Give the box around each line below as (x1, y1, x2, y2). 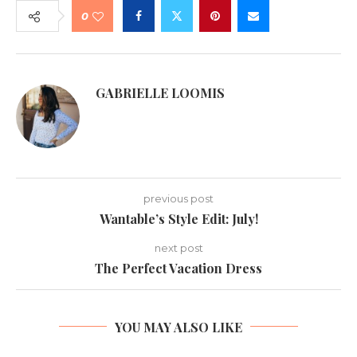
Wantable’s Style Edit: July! (99, 210, 258, 227)
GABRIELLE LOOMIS (96, 84, 225, 101)
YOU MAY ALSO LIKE (115, 318, 242, 335)
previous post (143, 191, 214, 205)
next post (154, 241, 203, 254)
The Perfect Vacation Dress (95, 259, 262, 277)
